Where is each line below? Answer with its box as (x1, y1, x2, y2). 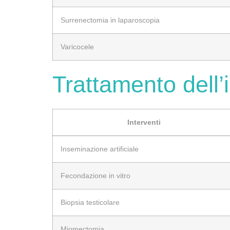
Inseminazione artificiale (61, 144, 139, 153)
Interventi (127, 118, 161, 126)
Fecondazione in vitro (61, 171, 130, 180)
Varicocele (61, 42, 94, 51)
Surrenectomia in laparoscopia (61, 15, 160, 24)
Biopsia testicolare (61, 198, 120, 206)
